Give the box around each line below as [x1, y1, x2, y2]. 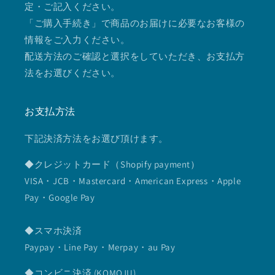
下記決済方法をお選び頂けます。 [25, 133, 169, 145]
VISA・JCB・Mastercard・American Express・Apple [25, 175, 241, 187]
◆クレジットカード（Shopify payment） [25, 158, 200, 171]
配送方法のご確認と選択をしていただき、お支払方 [25, 50, 245, 63]
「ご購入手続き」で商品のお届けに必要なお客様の [25, 17, 245, 29]
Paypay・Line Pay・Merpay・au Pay [25, 241, 176, 254]
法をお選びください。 [25, 67, 120, 79]
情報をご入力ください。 [25, 34, 130, 46]
